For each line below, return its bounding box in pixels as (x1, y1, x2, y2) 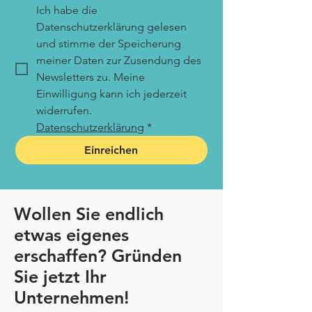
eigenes (66, 224, 129, 245)
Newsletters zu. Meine (36, 70, 145, 84)
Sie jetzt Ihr (14, 266, 107, 287)
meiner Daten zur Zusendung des (36, 54, 201, 67)
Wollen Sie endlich (14, 203, 164, 224)
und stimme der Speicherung (36, 37, 181, 50)
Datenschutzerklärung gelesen (36, 20, 187, 33)
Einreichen (84, 143, 139, 157)
